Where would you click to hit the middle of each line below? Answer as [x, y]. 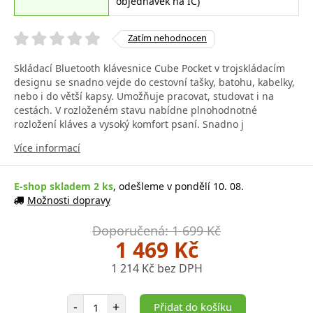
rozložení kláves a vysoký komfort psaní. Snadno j [129, 124]
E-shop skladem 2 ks [64, 186]
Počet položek [114, 300]
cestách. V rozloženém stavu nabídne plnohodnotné [136, 110]
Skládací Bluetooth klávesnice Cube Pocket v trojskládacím [150, 68]
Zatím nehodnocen [167, 37]
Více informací [47, 147]
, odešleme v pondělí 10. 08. [179, 186]
